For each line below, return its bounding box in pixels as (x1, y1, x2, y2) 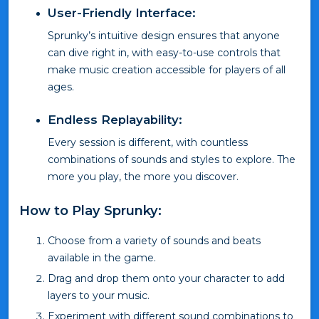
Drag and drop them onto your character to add (48, 272, 285, 286)
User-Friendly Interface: (48, 6, 196, 21)
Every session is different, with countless (48, 136, 248, 150)
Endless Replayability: (48, 113, 182, 127)
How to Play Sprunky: (19, 202, 162, 219)
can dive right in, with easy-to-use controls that (48, 46, 281, 60)
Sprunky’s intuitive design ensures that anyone (48, 29, 280, 43)
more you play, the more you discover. (48, 170, 239, 184)
